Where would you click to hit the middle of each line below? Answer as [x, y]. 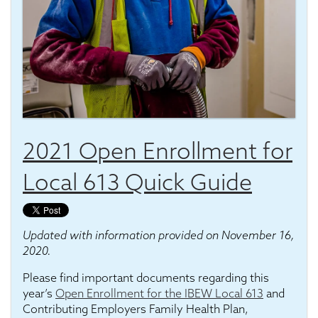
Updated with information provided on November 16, [159, 235]
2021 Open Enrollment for [158, 150]
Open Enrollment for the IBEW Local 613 [159, 293]
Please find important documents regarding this [146, 278]
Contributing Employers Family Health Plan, [136, 309]
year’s [39, 293]
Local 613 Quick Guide [137, 182]
